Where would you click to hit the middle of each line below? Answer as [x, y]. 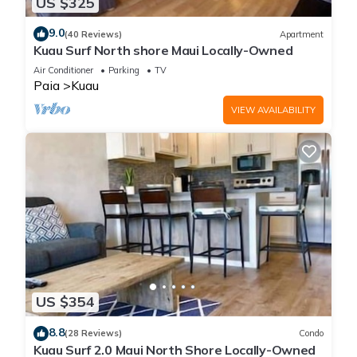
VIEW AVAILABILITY [273, 110]
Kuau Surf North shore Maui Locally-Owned [163, 51]
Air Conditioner [63, 71]
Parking [124, 71]
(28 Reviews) [93, 333]
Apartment [302, 34]
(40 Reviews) [93, 34]
